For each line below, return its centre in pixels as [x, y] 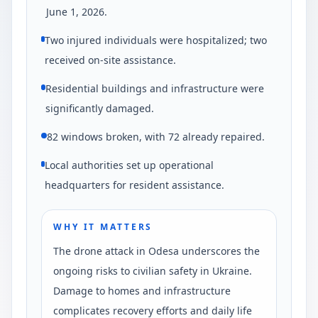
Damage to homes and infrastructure [142, 290]
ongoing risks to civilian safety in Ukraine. [153, 270]
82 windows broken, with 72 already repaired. [156, 136]
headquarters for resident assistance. [135, 185]
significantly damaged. [99, 108]
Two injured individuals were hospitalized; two [156, 40]
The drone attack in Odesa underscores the [157, 251]
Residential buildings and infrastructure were [154, 88]
